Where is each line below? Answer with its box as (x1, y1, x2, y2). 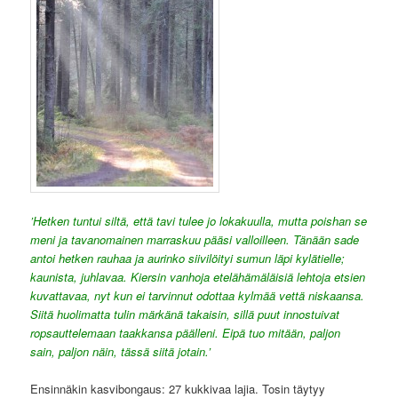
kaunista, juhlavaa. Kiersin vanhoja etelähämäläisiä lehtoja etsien (30, 268, 366, 286)
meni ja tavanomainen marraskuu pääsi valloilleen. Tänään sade (30, 231, 360, 249)
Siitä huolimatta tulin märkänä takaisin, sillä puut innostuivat (30, 306, 340, 323)
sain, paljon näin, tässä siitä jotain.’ (30, 343, 211, 361)
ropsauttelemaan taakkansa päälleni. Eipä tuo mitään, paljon (30, 324, 341, 342)
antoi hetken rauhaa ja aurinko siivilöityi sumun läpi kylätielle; (30, 250, 346, 267)
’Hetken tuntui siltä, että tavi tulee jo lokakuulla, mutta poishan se (30, 212, 368, 230)
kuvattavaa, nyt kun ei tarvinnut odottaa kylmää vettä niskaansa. (30, 287, 365, 305)
